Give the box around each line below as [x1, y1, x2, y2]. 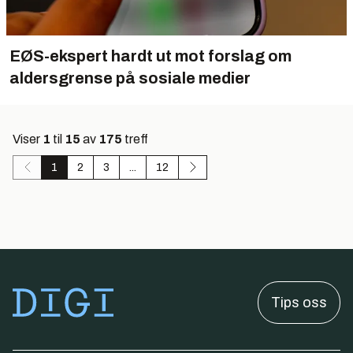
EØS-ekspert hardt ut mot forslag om [9, 46, 292, 65]
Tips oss [271, 294, 327, 310]
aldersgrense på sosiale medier [9, 69, 251, 87]
